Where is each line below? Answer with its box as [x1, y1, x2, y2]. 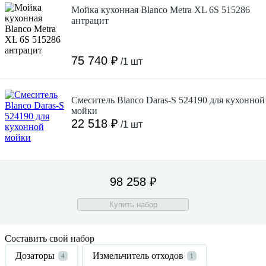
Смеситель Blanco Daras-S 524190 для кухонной [71, 94, 265, 105]
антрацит [71, 15, 109, 26]
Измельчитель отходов [93, 250, 183, 261]
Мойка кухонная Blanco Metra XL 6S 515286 [71, 4, 250, 15]
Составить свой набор [5, 233, 94, 243]
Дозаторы [15, 250, 55, 261]
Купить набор [109, 199, 157, 209]
